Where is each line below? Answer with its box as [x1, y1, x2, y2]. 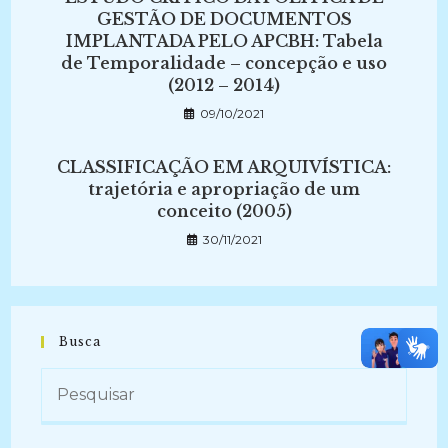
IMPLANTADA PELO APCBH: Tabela [65, 31, 383, 51]
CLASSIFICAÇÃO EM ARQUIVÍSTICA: [57, 157, 391, 177]
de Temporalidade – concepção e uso [61, 53, 387, 73]
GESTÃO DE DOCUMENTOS [96, 9, 352, 29]
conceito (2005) [156, 201, 292, 221]
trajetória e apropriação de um [88, 179, 360, 199]
